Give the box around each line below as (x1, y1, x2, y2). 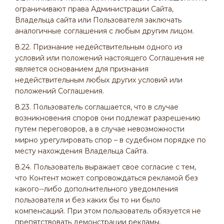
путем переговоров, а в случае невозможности (15, 124, 184, 133)
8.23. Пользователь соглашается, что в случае (15, 102, 178, 111)
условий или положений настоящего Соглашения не (15, 53, 204, 62)
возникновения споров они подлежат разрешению (15, 113, 200, 122)
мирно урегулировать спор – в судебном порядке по (15, 135, 206, 144)
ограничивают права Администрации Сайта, (15, 4, 173, 13)
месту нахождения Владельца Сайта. (15, 146, 148, 155)
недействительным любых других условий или (15, 75, 182, 84)
